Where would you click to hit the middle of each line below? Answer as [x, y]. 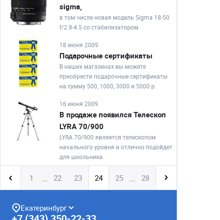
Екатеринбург [44, 208]
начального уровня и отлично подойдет [116, 147]
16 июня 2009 [79, 104]
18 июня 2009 [79, 45]
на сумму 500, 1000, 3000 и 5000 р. [108, 86]
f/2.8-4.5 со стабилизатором [99, 27]
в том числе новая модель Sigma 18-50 [114, 17]
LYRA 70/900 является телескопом [108, 137]
